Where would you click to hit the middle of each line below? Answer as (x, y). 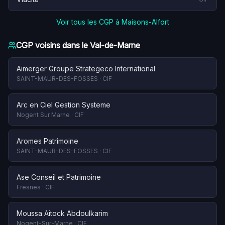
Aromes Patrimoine (47, 141)
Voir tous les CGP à (89, 22)
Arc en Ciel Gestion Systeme (64, 105)
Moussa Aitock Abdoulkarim (62, 213)
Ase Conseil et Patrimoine (59, 177)
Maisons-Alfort (145, 22)
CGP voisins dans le (53, 45)
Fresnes (29, 187)
